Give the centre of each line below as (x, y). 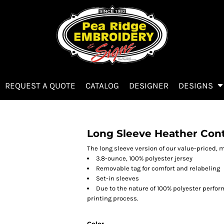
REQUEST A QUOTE (40, 86)
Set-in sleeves (117, 178)
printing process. (112, 198)
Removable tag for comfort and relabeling (158, 168)
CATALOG (102, 86)
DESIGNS (197, 86)
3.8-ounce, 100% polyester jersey (144, 158)
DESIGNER (149, 86)
